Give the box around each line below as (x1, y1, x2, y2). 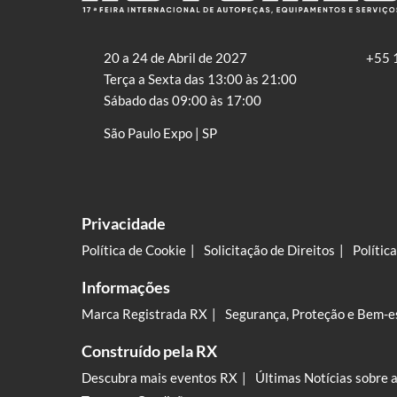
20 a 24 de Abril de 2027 (104, 50, 247, 66)
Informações (82, 277, 170, 298)
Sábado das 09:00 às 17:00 (104, 92, 261, 109)
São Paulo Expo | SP (104, 125, 217, 142)
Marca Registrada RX (82, 306, 207, 323)
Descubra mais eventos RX (82, 370, 237, 386)
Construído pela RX (82, 341, 217, 362)
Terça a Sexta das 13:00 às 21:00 (104, 71, 297, 88)
